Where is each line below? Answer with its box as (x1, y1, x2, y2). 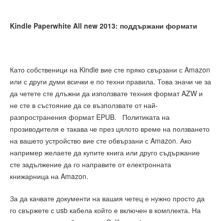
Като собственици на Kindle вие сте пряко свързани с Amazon (10, 65, 210, 75)
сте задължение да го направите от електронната (10, 159, 171, 170)
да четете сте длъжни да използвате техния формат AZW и (10, 88, 203, 99)
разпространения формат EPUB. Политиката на (10, 112, 170, 122)
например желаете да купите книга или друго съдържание (10, 147, 200, 158)
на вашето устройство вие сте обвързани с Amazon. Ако (10, 136, 191, 146)
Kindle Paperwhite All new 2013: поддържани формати (10, 21, 197, 31)
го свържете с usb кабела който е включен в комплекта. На (10, 205, 201, 215)
